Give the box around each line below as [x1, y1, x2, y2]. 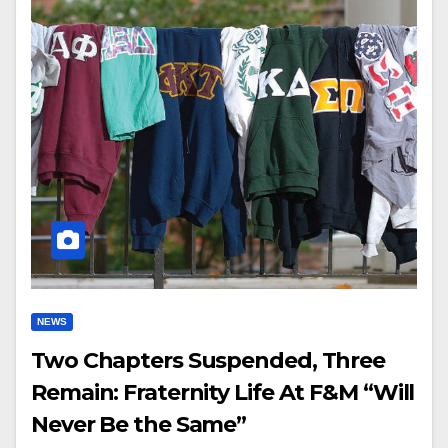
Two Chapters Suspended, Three [31, 347, 386, 374]
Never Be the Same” [31, 411, 247, 438]
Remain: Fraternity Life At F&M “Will [31, 379, 415, 406]
